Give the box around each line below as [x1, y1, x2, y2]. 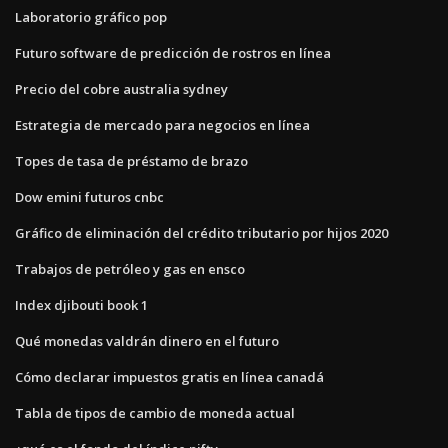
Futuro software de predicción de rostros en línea [15, 43, 331, 62]
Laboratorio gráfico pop [15, 7, 167, 26]
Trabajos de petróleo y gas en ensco [15, 259, 245, 278]
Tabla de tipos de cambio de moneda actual [15, 403, 295, 422]
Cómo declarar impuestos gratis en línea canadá [15, 367, 324, 386]
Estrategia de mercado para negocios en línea [15, 115, 310, 134]
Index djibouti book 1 [15, 295, 148, 314]
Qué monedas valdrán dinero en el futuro [15, 331, 279, 350]
